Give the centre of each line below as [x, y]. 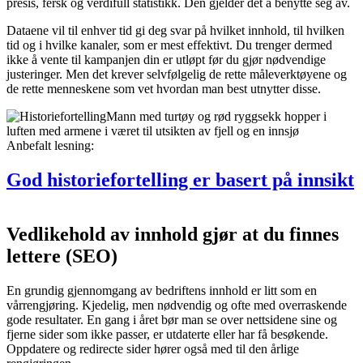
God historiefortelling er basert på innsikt [180, 180]
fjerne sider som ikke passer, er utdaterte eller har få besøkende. [167, 334]
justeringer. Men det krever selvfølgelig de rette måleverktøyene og [177, 75]
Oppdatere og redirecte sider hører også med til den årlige [153, 348]
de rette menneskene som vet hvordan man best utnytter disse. [164, 89]
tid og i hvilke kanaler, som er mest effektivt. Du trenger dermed [169, 45]
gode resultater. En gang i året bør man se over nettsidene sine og [172, 319]
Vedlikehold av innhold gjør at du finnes [173, 234]
